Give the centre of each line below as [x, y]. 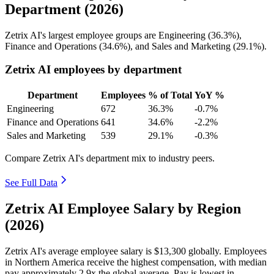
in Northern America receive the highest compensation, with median [136, 262]
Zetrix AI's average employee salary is [80, 251]
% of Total [170, 95]
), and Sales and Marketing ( [182, 46]
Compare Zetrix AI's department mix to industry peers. [110, 158]
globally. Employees [226, 251]
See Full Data [31, 183]
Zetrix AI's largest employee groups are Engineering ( [108, 35]
